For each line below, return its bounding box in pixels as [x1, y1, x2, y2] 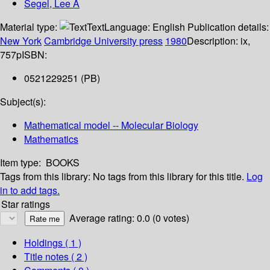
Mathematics [24, 132, 78, 146]
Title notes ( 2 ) [24, 250, 87, 264]
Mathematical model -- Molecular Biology [24, 118, 198, 133]
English [152, 20, 185, 34]
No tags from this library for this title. [93, 169, 244, 184]
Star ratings [1, 197, 50, 212]
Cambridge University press [44, 34, 163, 48]
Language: [104, 20, 152, 34]
